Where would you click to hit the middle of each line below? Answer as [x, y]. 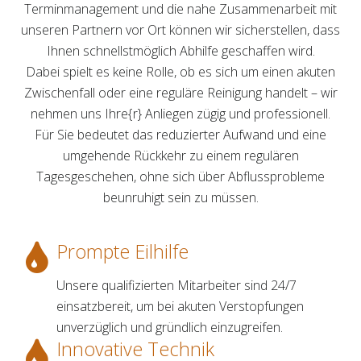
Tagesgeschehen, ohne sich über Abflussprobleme [180, 177]
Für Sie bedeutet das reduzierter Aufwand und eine [180, 135]
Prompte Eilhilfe [122, 252]
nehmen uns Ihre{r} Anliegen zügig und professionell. [180, 114]
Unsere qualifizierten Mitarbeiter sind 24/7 [176, 286]
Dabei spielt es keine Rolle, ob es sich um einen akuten [180, 72]
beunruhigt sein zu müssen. [180, 198]
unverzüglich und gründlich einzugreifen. [170, 328]
